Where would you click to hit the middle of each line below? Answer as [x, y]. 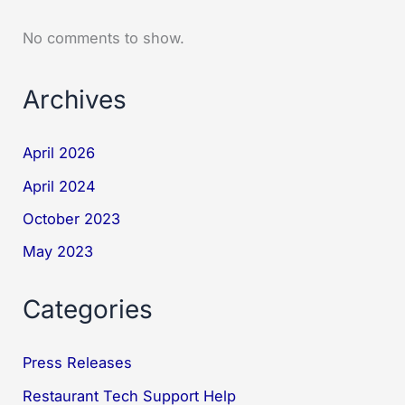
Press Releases [78, 363]
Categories [88, 309]
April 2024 [60, 186]
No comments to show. [104, 38]
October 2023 [72, 219]
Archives [75, 99]
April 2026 [59, 153]
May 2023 [58, 252]
